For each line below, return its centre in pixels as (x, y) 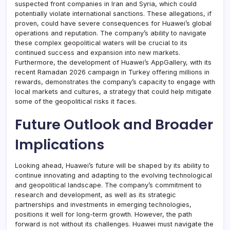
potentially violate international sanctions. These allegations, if (113, 13)
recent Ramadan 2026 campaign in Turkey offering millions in (112, 72)
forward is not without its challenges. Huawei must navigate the (114, 224)
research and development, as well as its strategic (95, 195)
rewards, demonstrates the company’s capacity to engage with (115, 82)
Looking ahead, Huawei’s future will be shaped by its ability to (112, 165)
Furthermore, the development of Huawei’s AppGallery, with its (113, 62)
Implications (60, 144)
